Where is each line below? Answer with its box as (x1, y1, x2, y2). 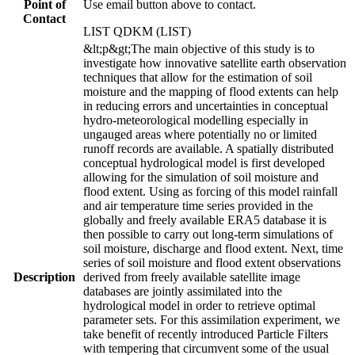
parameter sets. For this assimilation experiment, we (83, 312, 340, 326)
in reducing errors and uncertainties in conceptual (83, 98, 328, 113)
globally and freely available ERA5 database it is (83, 212, 326, 227)
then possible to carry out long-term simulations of (83, 227, 333, 241)
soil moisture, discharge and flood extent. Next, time (83, 241, 343, 255)
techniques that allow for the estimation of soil (83, 70, 312, 84)
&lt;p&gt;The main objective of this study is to (83, 41, 315, 55)
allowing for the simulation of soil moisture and (83, 170, 319, 184)
